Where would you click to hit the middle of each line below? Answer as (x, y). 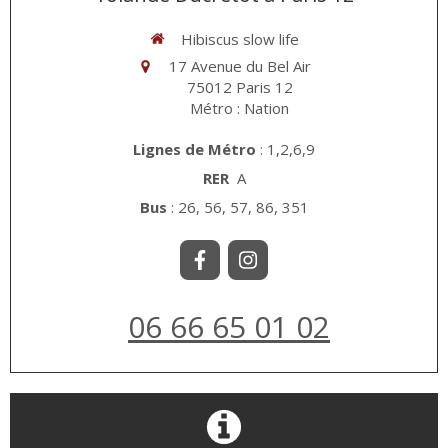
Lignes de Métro (194, 149)
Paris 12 (264, 87)
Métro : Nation (239, 108)
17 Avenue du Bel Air (239, 66)
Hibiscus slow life (239, 38)
